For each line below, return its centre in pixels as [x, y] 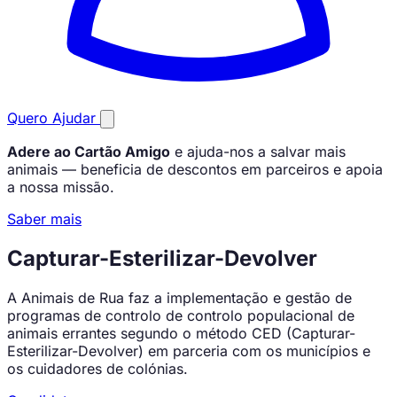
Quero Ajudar [54, 118]
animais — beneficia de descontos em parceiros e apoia [195, 169]
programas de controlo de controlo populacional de [181, 315]
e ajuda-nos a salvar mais [258, 152]
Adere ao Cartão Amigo [89, 152]
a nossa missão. [61, 187]
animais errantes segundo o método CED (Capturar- [181, 333]
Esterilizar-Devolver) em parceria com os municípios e [189, 350]
